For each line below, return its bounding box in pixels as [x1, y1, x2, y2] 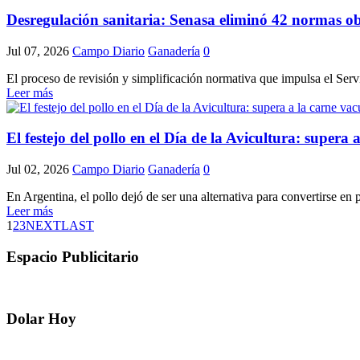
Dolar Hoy [6, 310, 76, 328]
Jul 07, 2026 [6, 43, 69, 58]
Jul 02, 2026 [6, 162, 69, 177]
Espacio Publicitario [6, 247, 139, 265]
